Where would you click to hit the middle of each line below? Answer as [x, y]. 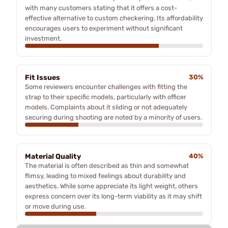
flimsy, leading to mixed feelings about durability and [105, 176]
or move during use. [55, 206]
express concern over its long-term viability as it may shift [113, 196]
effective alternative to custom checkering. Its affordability [114, 18]
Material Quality [53, 156]
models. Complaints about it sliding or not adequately [106, 107]
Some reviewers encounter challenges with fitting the [106, 87]
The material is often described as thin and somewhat [107, 165]
